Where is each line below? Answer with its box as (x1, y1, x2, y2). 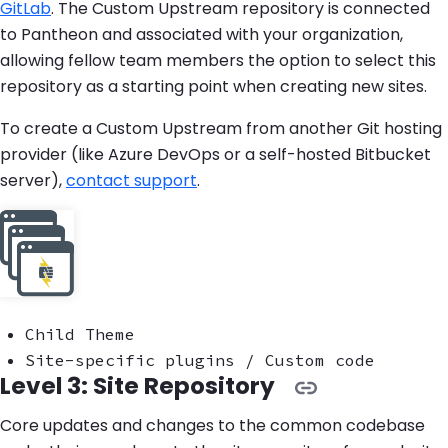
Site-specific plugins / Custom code (25, 350, 375, 371)
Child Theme (25, 324, 135, 345)
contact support (66, 169, 197, 193)
